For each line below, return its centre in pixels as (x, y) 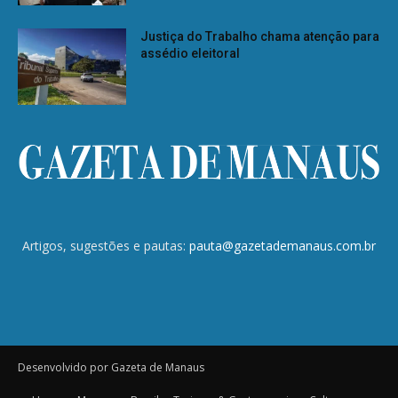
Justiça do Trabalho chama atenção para (260, 37)
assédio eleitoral (191, 54)
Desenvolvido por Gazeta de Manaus (111, 367)
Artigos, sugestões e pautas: (106, 245)
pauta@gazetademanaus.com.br (283, 245)
